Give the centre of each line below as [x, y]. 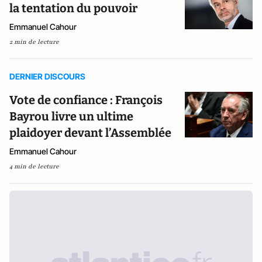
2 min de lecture [34, 42]
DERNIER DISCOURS [47, 76]
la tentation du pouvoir [73, 8]
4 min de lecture [34, 166]
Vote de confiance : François [86, 100]
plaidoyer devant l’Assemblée [90, 133]
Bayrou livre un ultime [71, 116]
